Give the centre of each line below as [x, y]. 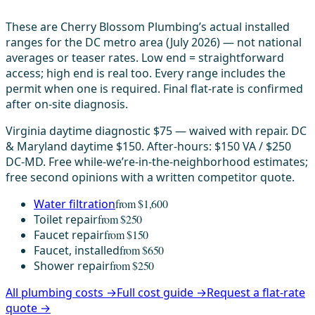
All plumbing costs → [61, 292]
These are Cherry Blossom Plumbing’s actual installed [148, 27]
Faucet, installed [77, 250]
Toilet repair [66, 219]
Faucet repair [69, 235]
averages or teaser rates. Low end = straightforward [145, 58]
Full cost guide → [162, 292]
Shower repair [72, 266]
